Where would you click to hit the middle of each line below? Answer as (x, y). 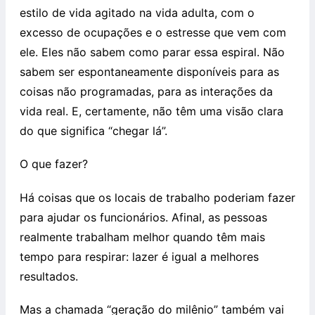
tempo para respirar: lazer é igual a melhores (139, 256)
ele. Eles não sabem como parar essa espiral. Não (152, 52)
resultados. (49, 276)
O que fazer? (54, 164)
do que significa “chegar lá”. (94, 131)
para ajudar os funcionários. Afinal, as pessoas (143, 217)
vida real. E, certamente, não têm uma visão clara (152, 111)
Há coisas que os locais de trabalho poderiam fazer (157, 197)
